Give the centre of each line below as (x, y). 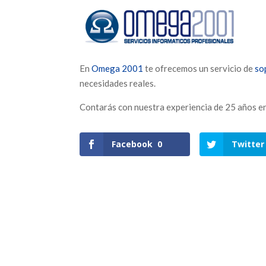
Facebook (132, 144)
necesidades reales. (118, 83)
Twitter (248, 144)
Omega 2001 (118, 68)
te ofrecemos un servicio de (199, 68)
